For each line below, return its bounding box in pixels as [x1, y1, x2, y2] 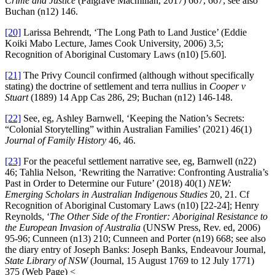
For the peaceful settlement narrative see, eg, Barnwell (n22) [21, 155, 258, 166]
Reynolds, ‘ [5, 211, 50, 222]
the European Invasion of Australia [5, 222, 141, 233]
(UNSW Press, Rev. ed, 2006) [141, 222, 260, 233]
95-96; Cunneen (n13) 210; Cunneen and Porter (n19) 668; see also [5, 233, 266, 244]
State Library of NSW [5, 255, 88, 266]
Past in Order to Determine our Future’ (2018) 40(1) [5, 177, 208, 188]
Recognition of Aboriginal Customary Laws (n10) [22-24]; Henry [5, 199, 259, 211]
